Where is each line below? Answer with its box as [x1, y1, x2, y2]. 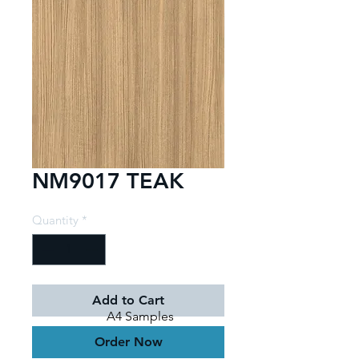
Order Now [94, 333, 163, 349]
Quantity [32, 212, 79, 228]
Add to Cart [92, 292, 164, 308]
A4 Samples [107, 309, 177, 324]
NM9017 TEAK [32, 167, 184, 194]
